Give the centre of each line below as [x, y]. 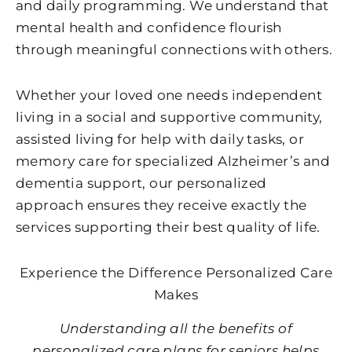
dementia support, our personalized [141, 183]
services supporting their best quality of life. [168, 227]
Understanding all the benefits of [176, 328]
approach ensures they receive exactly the [161, 205]
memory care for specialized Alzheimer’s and [173, 161]
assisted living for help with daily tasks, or [160, 139]
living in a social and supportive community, [169, 117]
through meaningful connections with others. [174, 50]
